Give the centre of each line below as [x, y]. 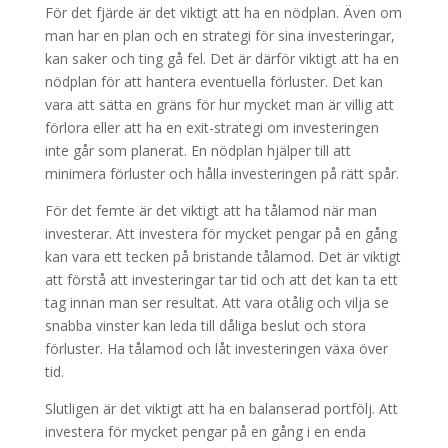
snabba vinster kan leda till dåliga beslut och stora [205, 325]
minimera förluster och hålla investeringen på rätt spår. [221, 173]
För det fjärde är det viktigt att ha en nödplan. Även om [223, 12]
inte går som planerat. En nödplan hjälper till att [197, 150]
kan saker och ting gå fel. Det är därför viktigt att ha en [221, 58]
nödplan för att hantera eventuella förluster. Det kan [213, 81]
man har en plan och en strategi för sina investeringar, [219, 35]
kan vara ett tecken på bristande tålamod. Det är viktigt [222, 256]
